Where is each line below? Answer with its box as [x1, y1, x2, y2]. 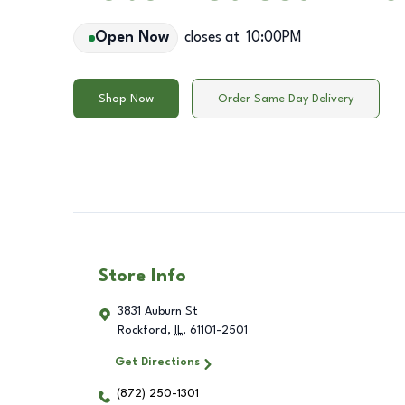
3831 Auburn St [118, 306, 198, 318]
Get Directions [114, 356, 200, 369]
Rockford [118, 325, 167, 337]
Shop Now [99, 92, 154, 105]
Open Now [94, 31, 169, 45]
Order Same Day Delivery [218, 92, 353, 105]
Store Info [99, 268, 186, 287]
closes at [184, 31, 240, 45]
